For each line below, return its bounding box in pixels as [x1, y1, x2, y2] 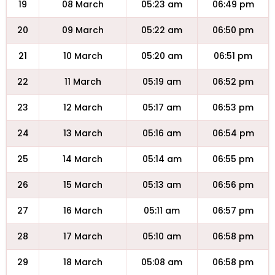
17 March [63, 230, 103, 242]
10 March [63, 50, 103, 62]
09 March [61, 24, 104, 36]
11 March [64, 76, 101, 88]
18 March [63, 256, 103, 268]
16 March [63, 204, 103, 217]
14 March [63, 153, 103, 165]
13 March [63, 127, 103, 139]
